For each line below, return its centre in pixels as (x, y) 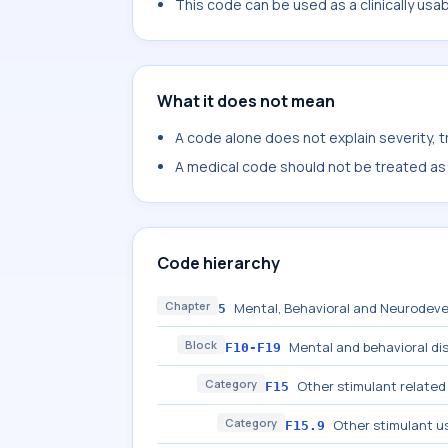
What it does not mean (246, 101)
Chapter (187, 305)
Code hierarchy (218, 263)
